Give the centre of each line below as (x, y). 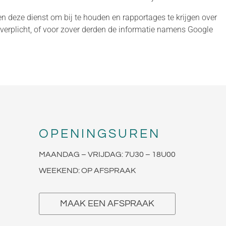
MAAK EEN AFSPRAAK (107, 204)
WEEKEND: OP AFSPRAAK (87, 171)
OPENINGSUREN (100, 134)
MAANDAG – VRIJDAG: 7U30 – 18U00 (107, 154)
